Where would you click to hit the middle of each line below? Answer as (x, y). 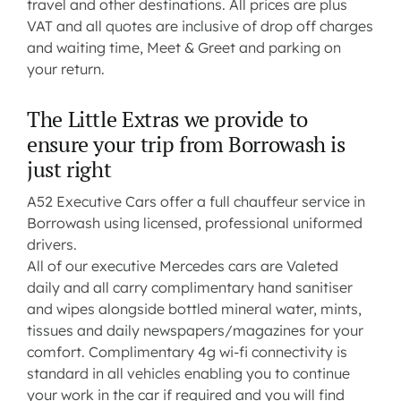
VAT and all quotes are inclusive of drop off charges (200, 26)
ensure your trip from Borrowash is (186, 145)
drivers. (51, 245)
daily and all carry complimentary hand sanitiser (189, 288)
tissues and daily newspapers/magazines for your (195, 331)
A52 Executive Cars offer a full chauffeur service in (196, 202)
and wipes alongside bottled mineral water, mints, (194, 309)
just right (69, 170)
